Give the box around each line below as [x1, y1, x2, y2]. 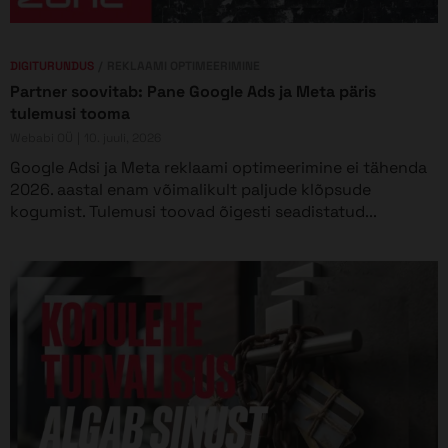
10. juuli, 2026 [84, 129, 161, 146]
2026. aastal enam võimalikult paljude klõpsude [10, 179, 371, 201]
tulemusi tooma [10, 103, 130, 125]
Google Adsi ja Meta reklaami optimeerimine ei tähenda [10, 157, 427, 179]
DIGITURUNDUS [10, 58, 94, 75]
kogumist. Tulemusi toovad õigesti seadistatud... [10, 201, 377, 223]
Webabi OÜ [10, 129, 73, 146]
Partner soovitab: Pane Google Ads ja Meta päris [10, 81, 376, 103]
